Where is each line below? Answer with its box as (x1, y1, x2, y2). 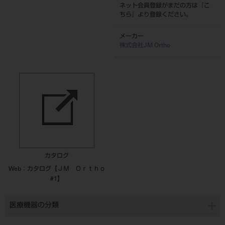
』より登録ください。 (132, 12, 192, 18)
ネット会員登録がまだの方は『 (120, 3, 204, 9)
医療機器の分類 (10, 202, 59, 209)
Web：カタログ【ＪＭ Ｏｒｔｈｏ (8, 166, 105, 172)
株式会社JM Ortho (120, 43, 171, 49)
